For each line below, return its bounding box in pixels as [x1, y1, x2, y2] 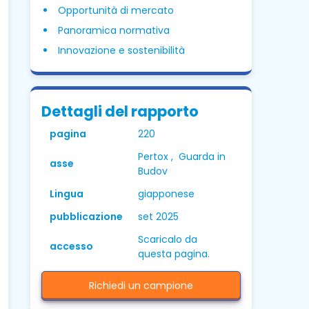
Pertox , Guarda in [137, 150, 226, 163]
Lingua [49, 187, 83, 201]
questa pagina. [137, 247, 210, 261]
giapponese [137, 187, 195, 201]
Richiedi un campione [88, 279, 193, 292]
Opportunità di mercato [57, 3, 174, 17]
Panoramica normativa [57, 23, 170, 37]
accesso [49, 239, 93, 253]
